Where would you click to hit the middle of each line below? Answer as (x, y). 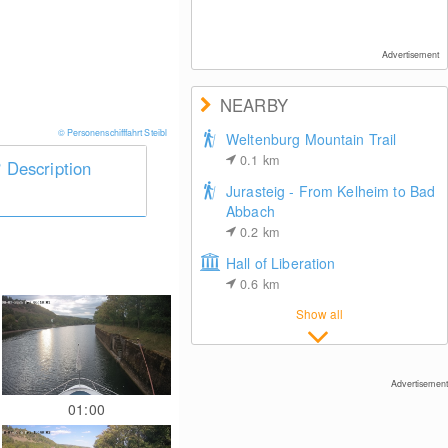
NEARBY (253, 105)
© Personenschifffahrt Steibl (113, 132)
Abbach (250, 211)
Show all (319, 313)
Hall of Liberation (280, 263)
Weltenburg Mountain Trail (311, 139)
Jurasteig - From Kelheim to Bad (330, 191)
